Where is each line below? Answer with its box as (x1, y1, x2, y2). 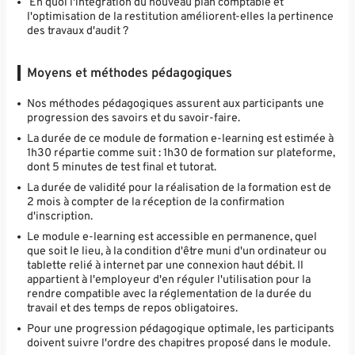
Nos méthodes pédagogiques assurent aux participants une (27, 97, 325, 112)
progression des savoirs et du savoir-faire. (27, 111, 241, 126)
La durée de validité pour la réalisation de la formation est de (27, 181, 332, 196)
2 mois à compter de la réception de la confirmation (27, 195, 285, 210)
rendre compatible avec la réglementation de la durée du (27, 287, 312, 302)
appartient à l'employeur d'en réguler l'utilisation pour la (27, 273, 311, 288)
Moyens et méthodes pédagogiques (27, 66, 233, 82)
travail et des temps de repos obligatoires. (27, 301, 239, 316)
